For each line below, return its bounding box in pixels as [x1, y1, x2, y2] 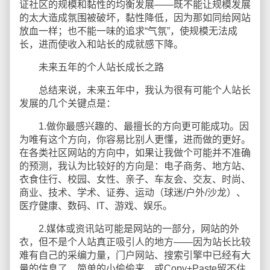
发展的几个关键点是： [19, 98, 116, 108]
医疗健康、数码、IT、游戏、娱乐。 [19, 201, 172, 211]
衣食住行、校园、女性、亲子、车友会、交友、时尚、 [19, 174, 251, 184]
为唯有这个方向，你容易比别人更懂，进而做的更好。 [19, 134, 251, 145]
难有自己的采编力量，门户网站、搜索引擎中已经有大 [19, 250, 251, 260]
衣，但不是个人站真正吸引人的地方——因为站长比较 [19, 237, 251, 247]
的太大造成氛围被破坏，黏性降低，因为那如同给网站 [19, 13, 251, 23]
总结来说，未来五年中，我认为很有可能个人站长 [19, 85, 251, 95]
